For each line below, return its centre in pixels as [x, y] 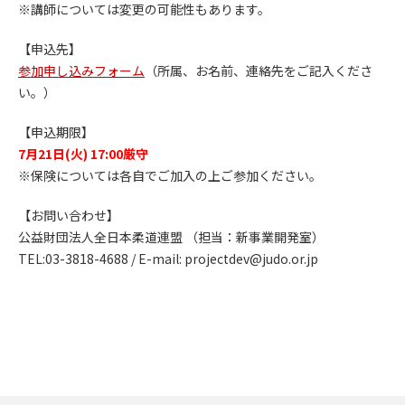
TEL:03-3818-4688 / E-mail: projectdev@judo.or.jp [168, 259]
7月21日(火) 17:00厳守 [83, 154]
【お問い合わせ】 [69, 215]
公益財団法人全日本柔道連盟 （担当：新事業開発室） [171, 237]
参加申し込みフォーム [81, 71]
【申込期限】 [56, 132]
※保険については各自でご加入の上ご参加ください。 [170, 175]
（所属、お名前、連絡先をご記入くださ [259, 71]
